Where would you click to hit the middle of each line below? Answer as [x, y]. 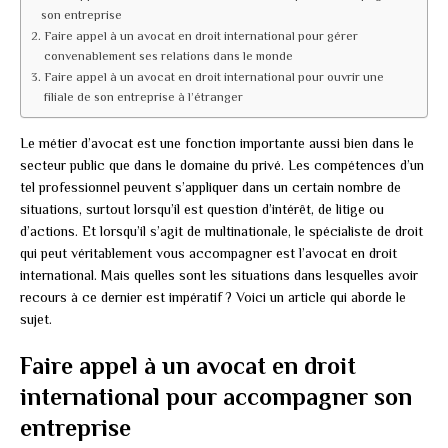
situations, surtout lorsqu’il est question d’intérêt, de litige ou [202, 209]
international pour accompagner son [216, 397]
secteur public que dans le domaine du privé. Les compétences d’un [222, 165]
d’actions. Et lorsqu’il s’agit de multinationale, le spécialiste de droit [221, 231]
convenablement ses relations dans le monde [168, 56]
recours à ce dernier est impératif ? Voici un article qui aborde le [213, 297]
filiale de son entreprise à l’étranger [143, 97]
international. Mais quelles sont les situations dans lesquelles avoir [219, 275]
